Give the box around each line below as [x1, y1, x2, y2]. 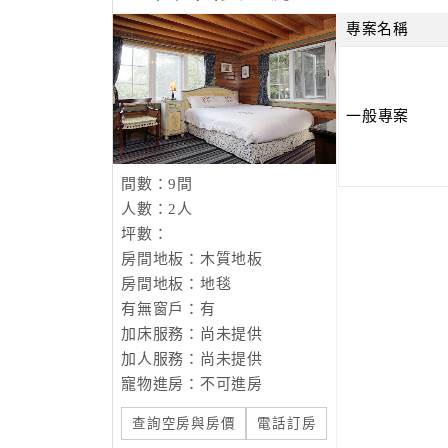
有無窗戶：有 [121, 301, 216, 317]
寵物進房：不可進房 [121, 376, 263, 392]
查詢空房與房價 [132, 416, 236, 431]
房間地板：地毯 [121, 276, 232, 292]
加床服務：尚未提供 [121, 326, 263, 342]
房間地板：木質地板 [121, 251, 263, 267]
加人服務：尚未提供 [121, 351, 263, 367]
